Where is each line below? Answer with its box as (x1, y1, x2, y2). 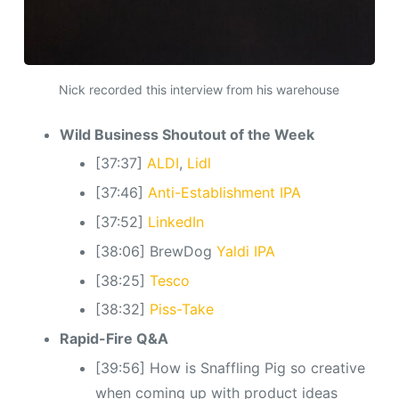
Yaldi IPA (216, 241, 275, 260)
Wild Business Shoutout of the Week (59, 125, 314, 143)
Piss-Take (149, 300, 214, 319)
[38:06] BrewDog (94, 241, 216, 260)
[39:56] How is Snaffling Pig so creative (94, 359, 365, 378)
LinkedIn (147, 213, 204, 232)
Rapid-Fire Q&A (59, 330, 168, 348)
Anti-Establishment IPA (147, 183, 301, 202)
